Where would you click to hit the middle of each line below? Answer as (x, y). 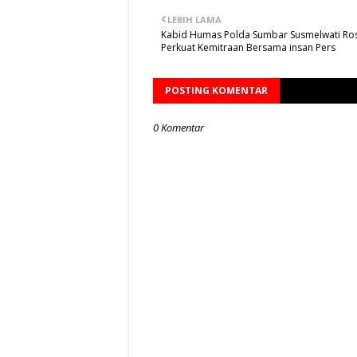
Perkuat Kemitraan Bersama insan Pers (248, 48)
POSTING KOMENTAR (216, 91)
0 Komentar (178, 128)
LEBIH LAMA (194, 20)
